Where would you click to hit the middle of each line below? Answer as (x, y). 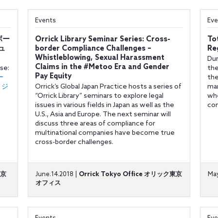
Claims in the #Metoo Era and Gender (102, 67)
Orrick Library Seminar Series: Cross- (102, 39)
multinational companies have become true (105, 133)
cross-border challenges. (74, 142)
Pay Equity (53, 76)
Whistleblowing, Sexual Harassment (100, 58)
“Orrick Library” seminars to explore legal (99, 96)
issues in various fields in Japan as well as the (104, 105)
